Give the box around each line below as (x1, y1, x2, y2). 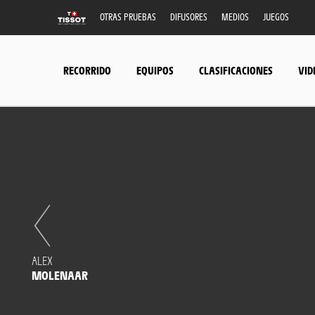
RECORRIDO (63, 63, 111, 77)
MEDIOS (221, 11, 249, 22)
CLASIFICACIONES (199, 63, 273, 77)
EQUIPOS (136, 63, 174, 77)
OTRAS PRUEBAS (100, 11, 156, 22)
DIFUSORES (170, 11, 207, 22)
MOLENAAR (32, 267, 88, 283)
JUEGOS (263, 11, 289, 22)
